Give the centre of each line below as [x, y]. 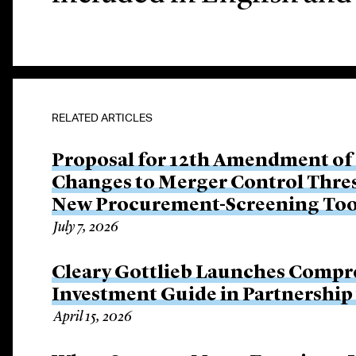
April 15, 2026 [93, 317]
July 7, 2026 [86, 227]
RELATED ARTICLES [103, 118]
